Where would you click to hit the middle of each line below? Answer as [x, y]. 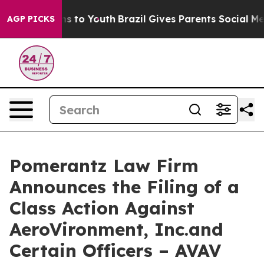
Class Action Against [102, 208]
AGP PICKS [31, 19]
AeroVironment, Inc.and [116, 229]
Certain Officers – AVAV [115, 250]
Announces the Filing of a [124, 187]
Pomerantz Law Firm [104, 166]
